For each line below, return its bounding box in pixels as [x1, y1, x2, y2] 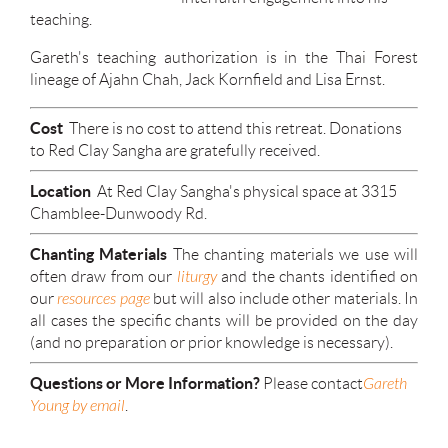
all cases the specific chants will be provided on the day [30, 311, 418, 329]
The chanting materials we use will [172, 245, 419, 263]
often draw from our [30, 267, 177, 285]
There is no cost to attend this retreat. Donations [63, 119, 402, 137]
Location [30, 181, 94, 200]
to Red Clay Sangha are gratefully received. [30, 141, 320, 159]
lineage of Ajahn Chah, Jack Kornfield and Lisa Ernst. [30, 70, 385, 88]
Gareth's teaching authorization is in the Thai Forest [30, 48, 418, 66]
